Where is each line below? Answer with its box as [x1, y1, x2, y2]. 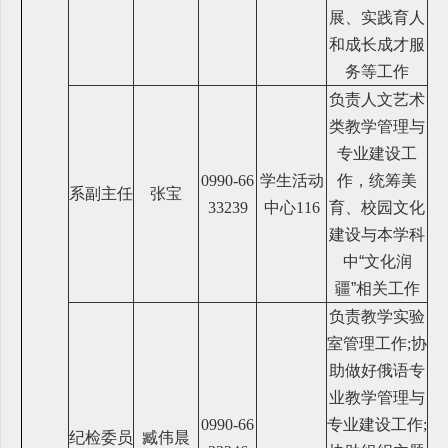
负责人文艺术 [329, 90, 425, 108]
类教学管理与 [329, 117, 425, 135]
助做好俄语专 [329, 361, 425, 379]
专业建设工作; [327, 415, 427, 433]
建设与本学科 [329, 225, 425, 243]
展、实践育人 [329, 8, 425, 26]
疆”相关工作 [334, 279, 420, 297]
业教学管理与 [329, 388, 425, 406]
